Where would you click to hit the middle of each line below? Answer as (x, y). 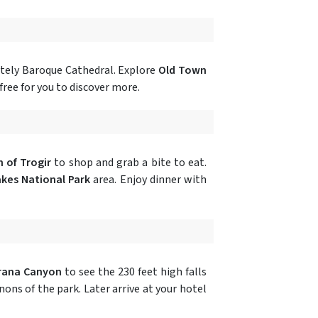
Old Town (183, 70)
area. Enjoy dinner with (149, 179)
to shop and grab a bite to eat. (129, 162)
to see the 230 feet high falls (135, 272)
